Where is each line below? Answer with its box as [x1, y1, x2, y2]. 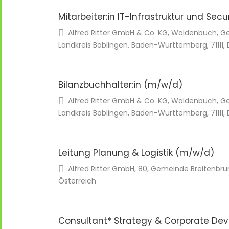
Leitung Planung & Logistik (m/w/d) [58, 147, 214, 159]
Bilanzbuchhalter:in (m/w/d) [58, 79, 182, 91]
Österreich [58, 176, 96, 186]
